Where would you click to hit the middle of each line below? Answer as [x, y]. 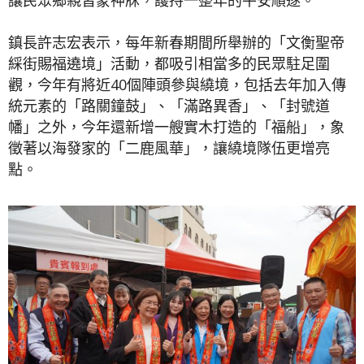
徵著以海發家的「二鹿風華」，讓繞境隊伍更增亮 [169, 147]
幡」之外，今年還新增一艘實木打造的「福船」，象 [176, 126]
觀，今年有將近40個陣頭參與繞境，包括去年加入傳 [177, 84]
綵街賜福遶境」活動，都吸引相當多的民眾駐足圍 [169, 63]
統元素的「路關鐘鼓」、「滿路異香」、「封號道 [169, 105]
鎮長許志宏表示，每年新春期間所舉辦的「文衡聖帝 [176, 42]
